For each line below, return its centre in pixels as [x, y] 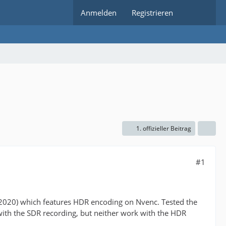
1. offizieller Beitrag [164, 128]
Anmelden [99, 13]
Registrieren [152, 13]
